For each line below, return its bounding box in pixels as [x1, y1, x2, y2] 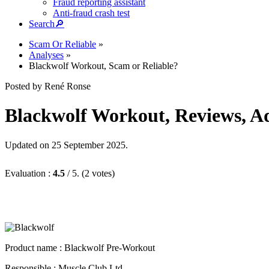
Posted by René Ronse [5, 81, 91, 91]
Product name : [5, 242, 64, 253]
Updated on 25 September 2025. [5, 139, 128, 150]
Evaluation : [5, 168, 53, 178]
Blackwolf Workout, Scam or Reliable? [29, 61, 178, 71]
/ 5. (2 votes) [65, 168, 115, 178]
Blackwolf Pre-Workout [64, 242, 155, 253]
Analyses [29, 50, 64, 60]
